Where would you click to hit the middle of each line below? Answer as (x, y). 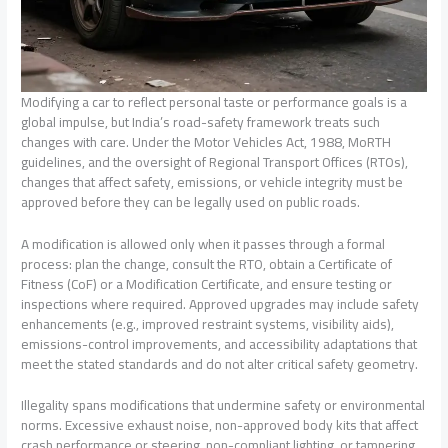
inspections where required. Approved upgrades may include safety (220, 303)
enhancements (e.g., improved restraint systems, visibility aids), (208, 323)
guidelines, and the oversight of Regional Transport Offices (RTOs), (215, 161)
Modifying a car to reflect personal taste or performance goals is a (214, 101)
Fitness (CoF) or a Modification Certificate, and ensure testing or (207, 283)
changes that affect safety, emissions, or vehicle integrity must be (212, 181)
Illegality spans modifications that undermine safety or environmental (223, 405)
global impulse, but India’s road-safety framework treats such (201, 121)
